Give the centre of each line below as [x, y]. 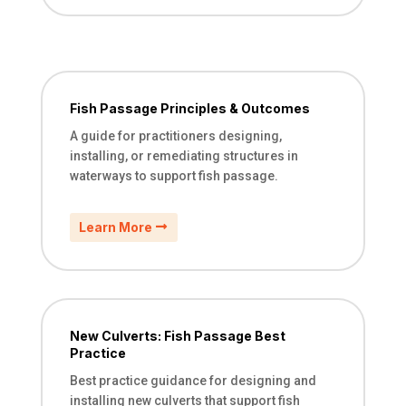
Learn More [115, 227]
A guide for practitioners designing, [175, 136]
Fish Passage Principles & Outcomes [189, 109]
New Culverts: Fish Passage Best [177, 335]
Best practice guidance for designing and [193, 380]
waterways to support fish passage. [174, 176]
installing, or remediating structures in [184, 156]
